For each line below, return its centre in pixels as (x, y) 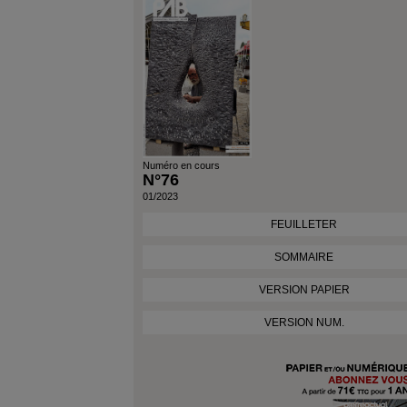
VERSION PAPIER (304, 289)
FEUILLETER (304, 224)
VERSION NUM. (304, 322)
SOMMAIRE (304, 257)
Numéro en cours (181, 165)
